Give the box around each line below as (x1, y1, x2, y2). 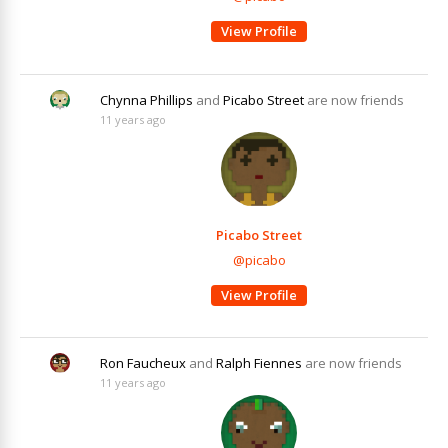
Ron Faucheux (100, 354, 186, 373)
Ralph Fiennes (216, 354, 302, 373)
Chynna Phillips (100, 90, 193, 109)
